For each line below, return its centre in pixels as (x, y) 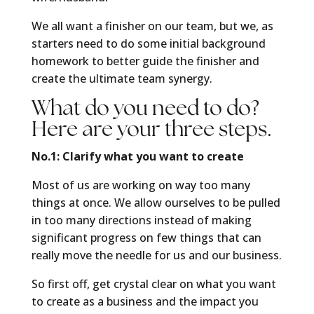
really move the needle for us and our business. (156, 255)
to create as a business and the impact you (145, 302)
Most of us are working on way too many (141, 185)
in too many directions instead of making (141, 220)
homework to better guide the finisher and (145, 61)
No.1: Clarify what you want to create (137, 157)
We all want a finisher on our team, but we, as (152, 26)
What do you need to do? (145, 109)
